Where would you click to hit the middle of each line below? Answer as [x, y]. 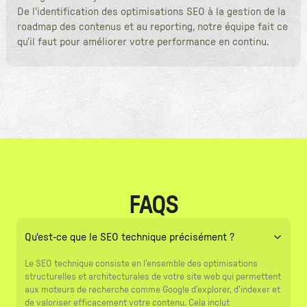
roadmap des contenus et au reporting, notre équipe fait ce [152, 26]
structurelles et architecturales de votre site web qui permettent [153, 277]
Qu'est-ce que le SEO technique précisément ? [130, 237]
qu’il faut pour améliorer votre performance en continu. [143, 41]
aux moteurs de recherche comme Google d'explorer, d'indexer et [152, 290]
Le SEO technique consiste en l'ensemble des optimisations [141, 263]
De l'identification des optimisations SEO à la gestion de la [151, 11]
